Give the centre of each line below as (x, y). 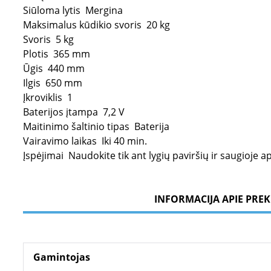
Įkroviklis (44, 97)
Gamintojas (62, 257)
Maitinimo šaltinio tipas (77, 126)
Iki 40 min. (124, 141)
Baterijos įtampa (62, 112)
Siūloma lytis (53, 10)
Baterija (152, 126)
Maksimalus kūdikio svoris (83, 25)
